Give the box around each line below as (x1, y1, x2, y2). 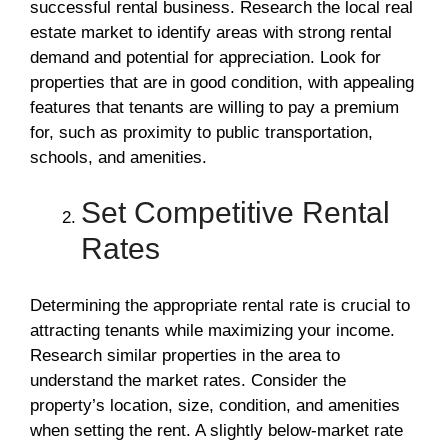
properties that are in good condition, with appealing (30, 72, 414, 92)
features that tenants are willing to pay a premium (30, 97, 399, 117)
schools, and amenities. (30, 147, 207, 167)
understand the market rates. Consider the (30, 370, 346, 390)
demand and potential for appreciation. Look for (30, 47, 381, 67)
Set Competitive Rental (81, 196, 390, 230)
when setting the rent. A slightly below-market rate (30, 420, 403, 440)
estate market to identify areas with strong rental (30, 22, 392, 42)
